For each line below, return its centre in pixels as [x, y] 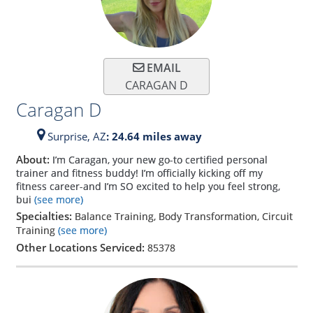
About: [34, 159]
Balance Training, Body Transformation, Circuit [183, 216]
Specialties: [45, 216]
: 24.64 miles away [154, 137]
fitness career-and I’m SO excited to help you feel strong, [148, 186]
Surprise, [68, 137]
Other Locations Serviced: [81, 247]
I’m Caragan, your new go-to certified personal [160, 159]
